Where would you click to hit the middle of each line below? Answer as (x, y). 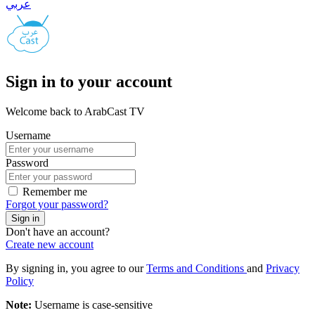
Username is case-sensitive (92, 304)
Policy (20, 281)
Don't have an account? (58, 231)
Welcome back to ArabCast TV (75, 111)
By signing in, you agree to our (76, 268)
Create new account (50, 244)
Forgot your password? (57, 204)
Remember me (55, 191)
